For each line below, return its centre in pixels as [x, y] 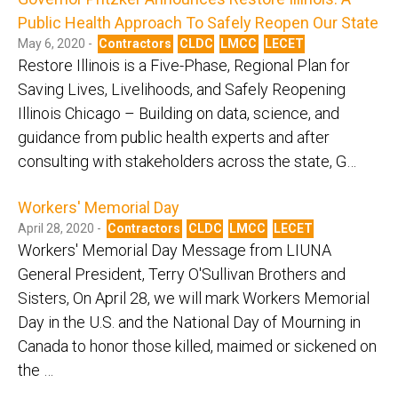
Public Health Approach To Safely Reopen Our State [198, 22]
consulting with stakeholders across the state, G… [187, 161]
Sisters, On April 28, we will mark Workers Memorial [194, 298]
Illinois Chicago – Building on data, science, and [179, 113]
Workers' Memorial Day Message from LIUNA [175, 250]
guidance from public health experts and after [174, 137]
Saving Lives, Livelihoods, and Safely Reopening [182, 89]
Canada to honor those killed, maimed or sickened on [197, 346]
